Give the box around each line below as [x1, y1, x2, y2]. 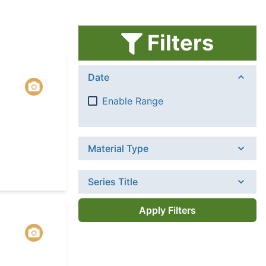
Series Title [88, 176, 138, 188]
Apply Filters [139, 204, 196, 216]
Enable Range [102, 95, 163, 107]
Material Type [88, 142, 148, 155]
